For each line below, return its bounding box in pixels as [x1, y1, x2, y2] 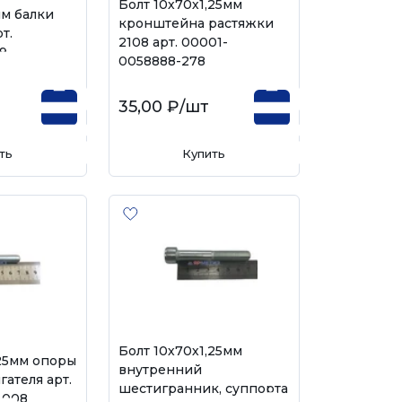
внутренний [118, 362, 202, 378]
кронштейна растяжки [118, 15, 274, 31]
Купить [182, 146, 226, 161]
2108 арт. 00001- [118, 34, 228, 50]
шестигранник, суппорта [118, 380, 288, 397]
